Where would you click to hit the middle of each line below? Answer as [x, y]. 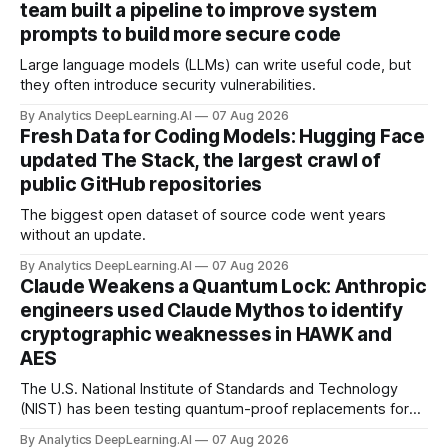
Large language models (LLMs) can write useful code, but [215, 65]
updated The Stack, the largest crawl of [200, 161]
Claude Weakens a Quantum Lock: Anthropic [223, 287]
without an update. [83, 235]
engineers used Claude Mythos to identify [211, 311]
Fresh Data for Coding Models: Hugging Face [222, 137]
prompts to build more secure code [181, 35]
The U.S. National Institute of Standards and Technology [209, 389]
